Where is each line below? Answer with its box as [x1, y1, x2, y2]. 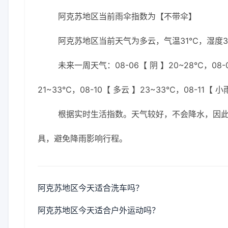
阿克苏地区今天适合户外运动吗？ [38, 205, 160, 215]
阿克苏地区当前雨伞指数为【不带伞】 [58, 11, 196, 21]
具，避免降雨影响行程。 [38, 133, 127, 144]
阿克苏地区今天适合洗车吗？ [38, 183, 144, 193]
